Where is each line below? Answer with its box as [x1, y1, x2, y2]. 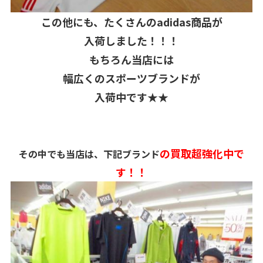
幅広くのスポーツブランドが [63, 70, 200, 86]
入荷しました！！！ [84, 32, 179, 48]
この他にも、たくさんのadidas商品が [41, 14, 222, 29]
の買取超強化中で [160, 145, 244, 161]
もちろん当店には [89, 51, 174, 67]
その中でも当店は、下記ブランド [19, 146, 160, 161]
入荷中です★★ [95, 89, 168, 104]
